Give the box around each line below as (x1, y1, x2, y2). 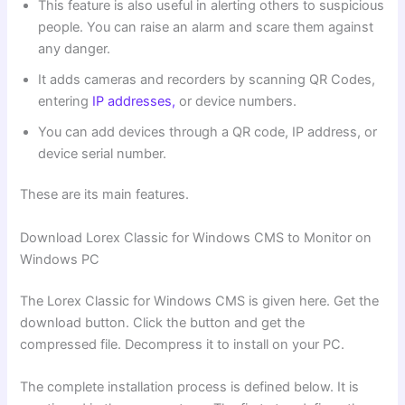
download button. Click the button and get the (20, 314, 306, 331)
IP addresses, (92, 92, 176, 109)
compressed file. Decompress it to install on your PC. (20, 335, 345, 353)
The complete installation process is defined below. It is (20, 378, 360, 395)
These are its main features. (20, 186, 190, 203)
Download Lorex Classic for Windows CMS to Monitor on (20, 229, 372, 246)
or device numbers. (175, 92, 297, 109)
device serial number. (38, 145, 167, 162)
